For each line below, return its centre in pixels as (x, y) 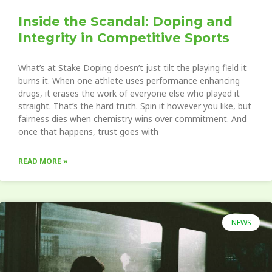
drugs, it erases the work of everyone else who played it (129, 93)
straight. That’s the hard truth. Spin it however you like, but (135, 106)
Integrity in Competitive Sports (124, 38)
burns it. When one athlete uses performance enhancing (129, 81)
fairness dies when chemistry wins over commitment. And (132, 119)
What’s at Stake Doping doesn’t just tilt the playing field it (132, 68)
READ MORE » (43, 161)
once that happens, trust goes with (88, 132)
